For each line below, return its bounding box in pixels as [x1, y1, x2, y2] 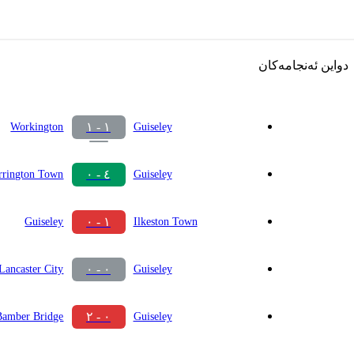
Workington [10, 121, 64, 134]
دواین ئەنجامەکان [258, 58, 348, 73]
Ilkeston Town [133, 216, 198, 228]
